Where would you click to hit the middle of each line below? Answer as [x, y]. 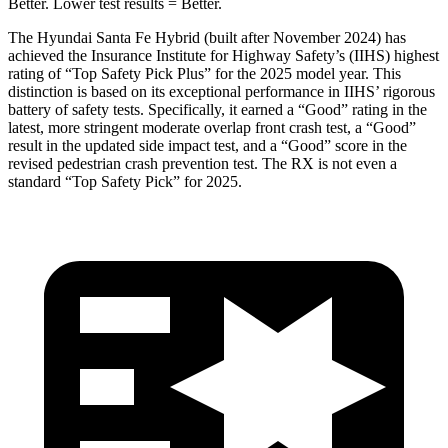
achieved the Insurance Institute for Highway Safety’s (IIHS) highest [223, 55]
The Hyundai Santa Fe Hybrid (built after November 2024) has [207, 37]
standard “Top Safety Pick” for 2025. [125, 181]
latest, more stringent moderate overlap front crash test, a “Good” [212, 127]
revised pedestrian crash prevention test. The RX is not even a [202, 163]
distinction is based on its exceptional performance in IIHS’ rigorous [221, 91]
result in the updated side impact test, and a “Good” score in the [207, 145]
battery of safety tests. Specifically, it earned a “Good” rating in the [217, 109]
